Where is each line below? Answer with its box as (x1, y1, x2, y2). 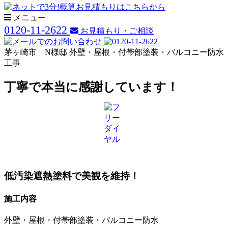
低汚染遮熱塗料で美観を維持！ (4, 170, 139, 182)
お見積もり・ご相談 (80, 26, 154, 35)
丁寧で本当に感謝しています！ (4, 80, 179, 94)
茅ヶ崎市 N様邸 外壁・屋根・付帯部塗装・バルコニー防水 (4, 47, 224, 56)
